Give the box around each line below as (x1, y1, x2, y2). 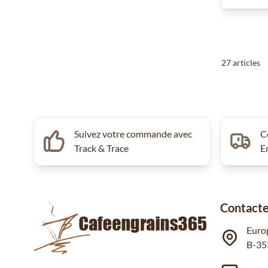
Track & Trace (74, 142, 129, 154)
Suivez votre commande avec (74, 127, 192, 139)
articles (231, 57, 260, 68)
